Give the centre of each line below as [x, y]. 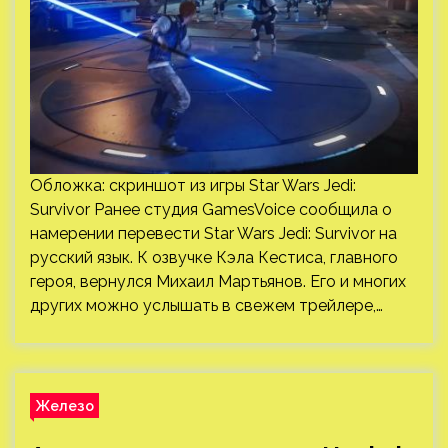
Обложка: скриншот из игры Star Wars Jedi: [193, 185]
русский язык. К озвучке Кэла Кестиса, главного [214, 257]
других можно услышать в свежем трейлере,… [206, 305]
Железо [64, 405]
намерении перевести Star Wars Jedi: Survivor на [213, 233]
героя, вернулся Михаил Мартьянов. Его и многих [218, 281]
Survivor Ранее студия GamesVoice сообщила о [211, 209]
